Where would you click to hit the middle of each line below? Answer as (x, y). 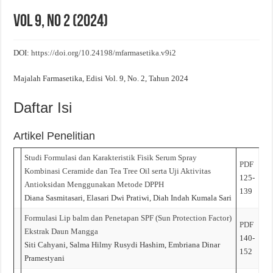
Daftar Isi (43, 107)
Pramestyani (45, 258)
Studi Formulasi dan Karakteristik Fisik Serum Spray (111, 157)
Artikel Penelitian (55, 136)
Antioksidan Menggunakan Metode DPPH (94, 184)
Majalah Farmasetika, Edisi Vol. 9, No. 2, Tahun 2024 (101, 78)
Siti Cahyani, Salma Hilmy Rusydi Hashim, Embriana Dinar (122, 244)
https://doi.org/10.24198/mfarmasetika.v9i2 (104, 52)
